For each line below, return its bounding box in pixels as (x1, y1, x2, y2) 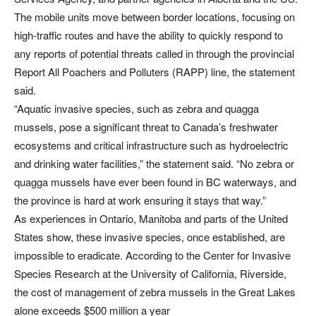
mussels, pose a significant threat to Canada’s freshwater (14, 119, 278, 134)
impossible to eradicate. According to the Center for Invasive (14, 247, 291, 262)
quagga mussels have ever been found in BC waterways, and (14, 174, 296, 189)
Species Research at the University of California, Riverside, (14, 265, 286, 281)
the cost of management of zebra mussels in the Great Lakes (14, 284, 296, 299)
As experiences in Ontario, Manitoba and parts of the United (14, 210, 288, 226)
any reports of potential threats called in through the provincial (14, 45, 294, 61)
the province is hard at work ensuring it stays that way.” (14, 192, 266, 207)
